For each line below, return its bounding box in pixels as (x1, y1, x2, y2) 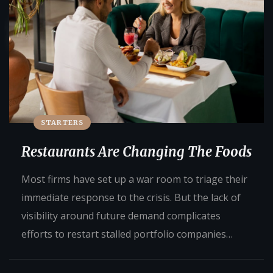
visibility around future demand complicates (21, 208, 221, 222)
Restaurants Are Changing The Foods (21, 143, 252, 160)
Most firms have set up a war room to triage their (21, 172, 247, 186)
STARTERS (41, 118, 83, 127)
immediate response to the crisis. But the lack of (21, 190, 241, 204)
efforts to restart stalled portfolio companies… (21, 227, 233, 241)
